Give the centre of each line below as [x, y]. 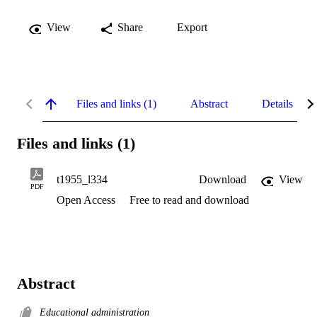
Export [192, 27]
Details [277, 103]
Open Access [87, 200]
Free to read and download [189, 200]
